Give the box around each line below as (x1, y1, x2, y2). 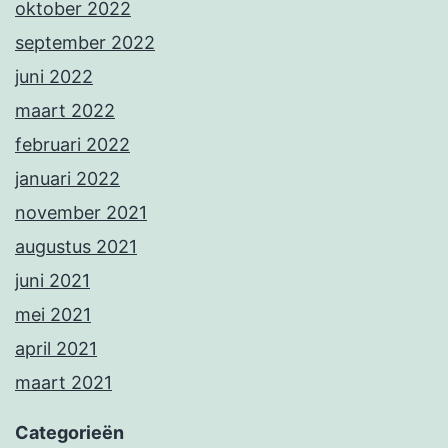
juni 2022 (15, 66, 93, 88)
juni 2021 (15, 270, 90, 292)
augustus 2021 (15, 236, 137, 258)
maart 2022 (15, 100, 115, 122)
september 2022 (15, 32, 155, 54)
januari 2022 (15, 168, 120, 190)
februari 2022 (15, 134, 130, 156)
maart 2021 (15, 372, 112, 394)
